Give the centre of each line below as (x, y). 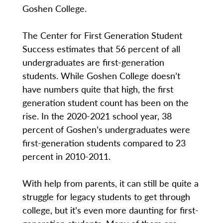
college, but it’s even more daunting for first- (110, 210)
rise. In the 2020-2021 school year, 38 (97, 116)
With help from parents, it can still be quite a (110, 183)
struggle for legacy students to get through (106, 197)
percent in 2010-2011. (66, 156)
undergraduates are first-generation (93, 62)
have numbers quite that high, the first (98, 89)
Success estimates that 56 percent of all (101, 49)
